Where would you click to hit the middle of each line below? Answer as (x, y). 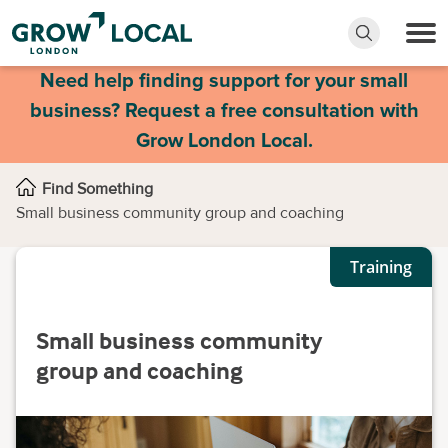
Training (381, 267)
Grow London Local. (224, 141)
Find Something (97, 189)
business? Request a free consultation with (224, 111)
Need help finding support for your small (224, 81)
